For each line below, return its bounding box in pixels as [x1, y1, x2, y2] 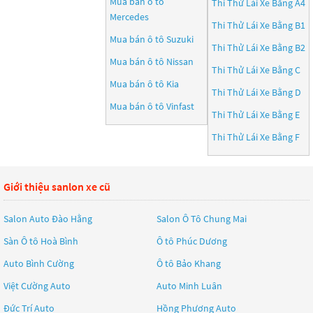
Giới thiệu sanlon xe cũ [3, 180, 110, 194]
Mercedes [110, 10, 149, 23]
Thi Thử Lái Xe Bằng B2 [212, 41, 305, 54]
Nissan [166, 55, 194, 68]
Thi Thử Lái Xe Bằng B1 [212, 19, 305, 31]
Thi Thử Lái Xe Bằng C [212, 64, 300, 76]
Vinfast [166, 100, 194, 112]
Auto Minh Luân [156, 279, 222, 292]
